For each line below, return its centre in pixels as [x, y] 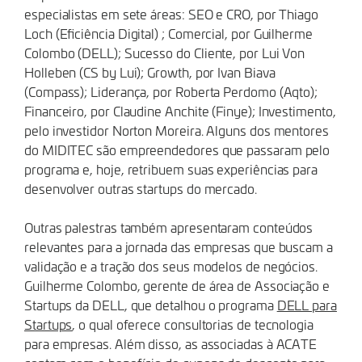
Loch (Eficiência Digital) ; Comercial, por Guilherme [168, 33]
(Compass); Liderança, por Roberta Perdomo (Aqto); [171, 91]
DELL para [307, 305]
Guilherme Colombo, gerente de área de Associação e [177, 285]
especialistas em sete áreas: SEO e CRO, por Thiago [172, 14]
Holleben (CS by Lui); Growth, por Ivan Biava [150, 72]
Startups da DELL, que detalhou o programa [151, 305]
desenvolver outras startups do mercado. [141, 188]
